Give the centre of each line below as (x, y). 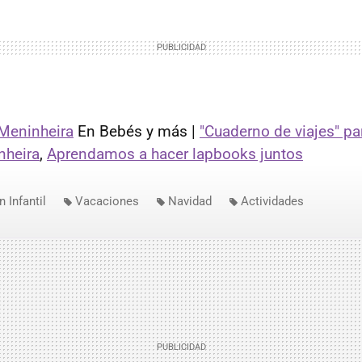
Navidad (190, 201)
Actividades (272, 201)
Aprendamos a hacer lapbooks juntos (175, 154)
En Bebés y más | (137, 131)
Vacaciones (107, 201)
